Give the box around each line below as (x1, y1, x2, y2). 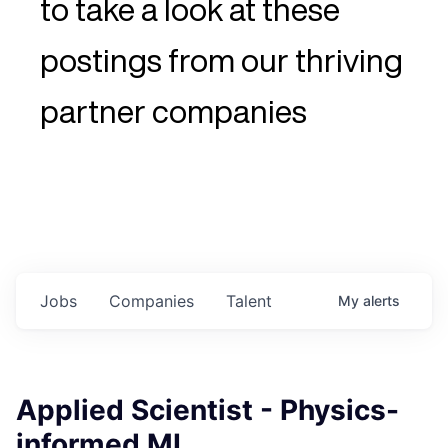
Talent (226, 291, 272, 312)
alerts (363, 292, 400, 310)
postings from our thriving (40, 44, 403, 77)
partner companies (40, 95, 307, 128)
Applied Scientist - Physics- (16, 393, 399, 428)
